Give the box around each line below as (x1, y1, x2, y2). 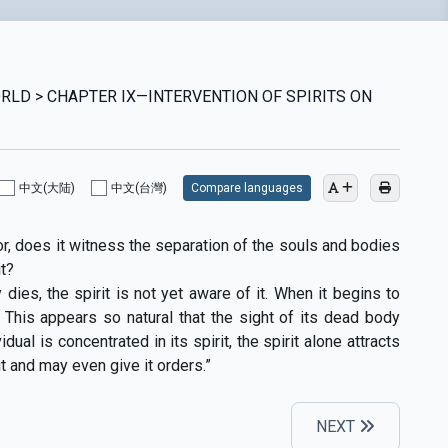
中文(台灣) (110, 180, 167, 195)
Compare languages (190, 180, 303, 195)
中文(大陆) (18, 180, 75, 195)
